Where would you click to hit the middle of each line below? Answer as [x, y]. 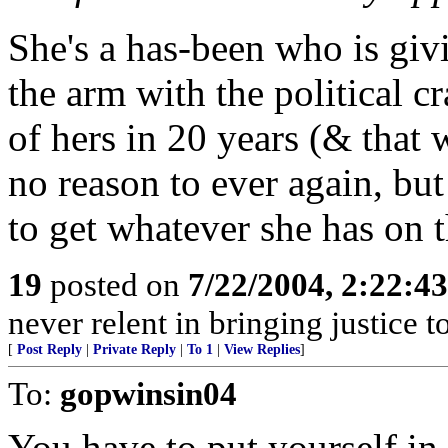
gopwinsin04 [148, 393]
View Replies [262, 349]
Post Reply [49, 349]
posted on [115, 284]
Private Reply [134, 349]
